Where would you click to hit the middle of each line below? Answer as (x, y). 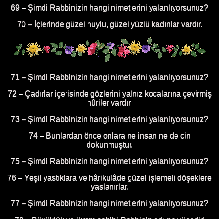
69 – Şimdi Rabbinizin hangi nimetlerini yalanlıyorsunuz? (109, 8)
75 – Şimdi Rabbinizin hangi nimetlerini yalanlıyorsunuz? (109, 161)
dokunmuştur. (109, 145)
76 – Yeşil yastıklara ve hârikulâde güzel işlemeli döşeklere (109, 178)
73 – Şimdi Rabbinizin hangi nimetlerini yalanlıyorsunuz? (109, 119)
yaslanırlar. (109, 187)
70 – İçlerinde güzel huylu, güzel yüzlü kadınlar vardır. (109, 24)
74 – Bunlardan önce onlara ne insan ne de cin (109, 136)
